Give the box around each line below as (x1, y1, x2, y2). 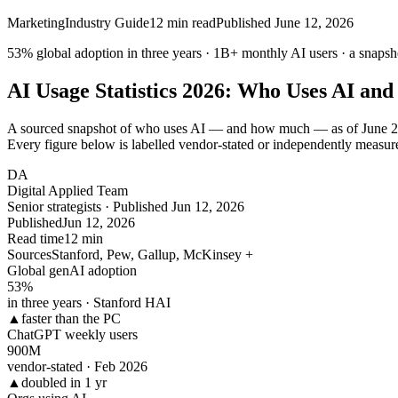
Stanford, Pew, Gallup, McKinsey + (52, 246, 253, 262)
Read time (7, 230, 64, 246)
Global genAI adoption (7, 262, 137, 278)
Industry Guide (65, 15, 149, 30)
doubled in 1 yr (21, 374, 107, 390)
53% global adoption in (7, 45, 138, 60)
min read (163, 15, 216, 30)
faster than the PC (21, 310, 121, 326)
